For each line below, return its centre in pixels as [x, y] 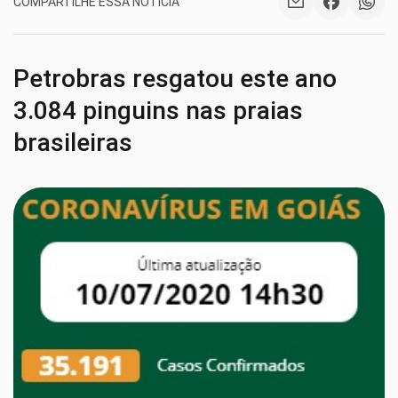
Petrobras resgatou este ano [175, 79]
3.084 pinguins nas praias [158, 111]
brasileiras [73, 143]
